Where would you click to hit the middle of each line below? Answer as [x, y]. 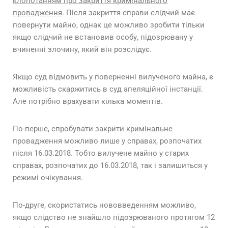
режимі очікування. [48, 178]
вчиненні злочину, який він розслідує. [82, 50]
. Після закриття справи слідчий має [129, 13]
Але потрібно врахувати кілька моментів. [88, 102]
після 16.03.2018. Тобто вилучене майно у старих [101, 153]
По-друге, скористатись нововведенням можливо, [104, 205]
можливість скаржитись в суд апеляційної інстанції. [108, 89]
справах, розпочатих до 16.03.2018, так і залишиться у [110, 166]
